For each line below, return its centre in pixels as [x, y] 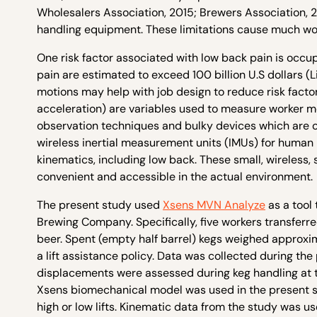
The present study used [100, 205]
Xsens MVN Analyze [214, 205]
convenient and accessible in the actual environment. [175, 177]
